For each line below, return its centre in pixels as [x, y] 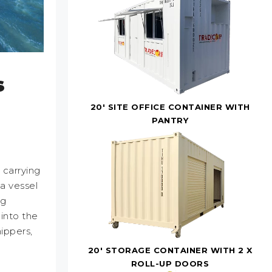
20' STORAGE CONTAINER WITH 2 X [170, 250]
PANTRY [170, 120]
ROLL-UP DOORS [170, 263]
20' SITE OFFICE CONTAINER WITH [170, 107]
